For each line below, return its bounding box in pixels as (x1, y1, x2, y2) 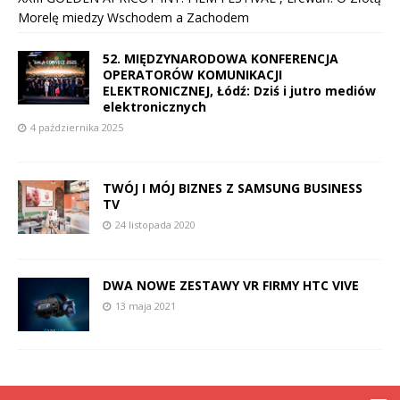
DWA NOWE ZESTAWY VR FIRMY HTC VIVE (103, 277, 359, 295)
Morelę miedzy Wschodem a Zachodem (18, 9, 249, 27)
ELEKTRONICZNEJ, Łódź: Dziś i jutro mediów (103, 82, 376, 100)
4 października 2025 (30, 121, 123, 135)
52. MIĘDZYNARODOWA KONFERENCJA (103, 50, 338, 68)
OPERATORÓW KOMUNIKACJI (103, 66, 282, 84)
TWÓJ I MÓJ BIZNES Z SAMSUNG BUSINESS (103, 179, 362, 197)
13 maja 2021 (115, 299, 176, 313)
